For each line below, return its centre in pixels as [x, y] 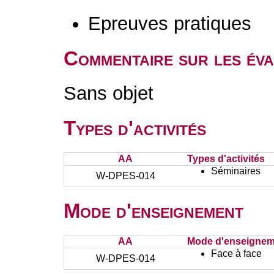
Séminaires [236, 171]
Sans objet [109, 93]
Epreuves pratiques [170, 24]
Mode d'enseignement [154, 211]
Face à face [237, 254]
